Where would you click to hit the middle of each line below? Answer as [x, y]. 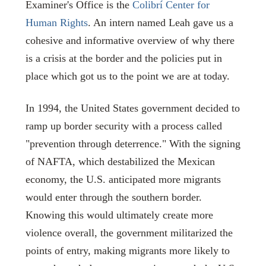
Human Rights [56, 22]
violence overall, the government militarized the [129, 232]
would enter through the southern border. [113, 197]
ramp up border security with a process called [123, 126]
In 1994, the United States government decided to [132, 108]
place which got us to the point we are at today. [127, 76]
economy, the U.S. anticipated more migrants [123, 179]
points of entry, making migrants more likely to [127, 250]
